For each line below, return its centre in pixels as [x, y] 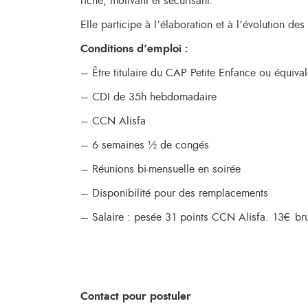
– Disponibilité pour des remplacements [174, 193]
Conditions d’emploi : [134, 49]
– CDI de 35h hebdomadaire [148, 97]
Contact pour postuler [136, 296]
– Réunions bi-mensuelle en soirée [161, 169]
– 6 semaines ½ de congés [145, 145]
